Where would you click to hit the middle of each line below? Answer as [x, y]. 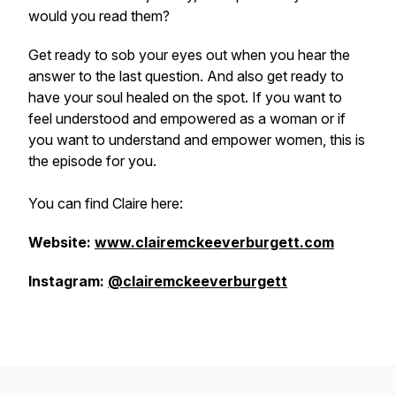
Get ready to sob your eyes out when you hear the [189, 55]
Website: [60, 242]
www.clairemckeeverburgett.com [214, 242]
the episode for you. [92, 161]
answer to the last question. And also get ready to [186, 76]
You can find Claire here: [106, 203]
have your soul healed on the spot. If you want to [185, 97]
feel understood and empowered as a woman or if [187, 118]
